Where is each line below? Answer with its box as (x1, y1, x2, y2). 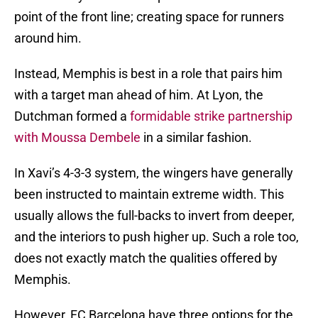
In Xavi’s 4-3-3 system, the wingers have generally (14, 165, 293, 181)
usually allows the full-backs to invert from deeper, (14, 208, 295, 224)
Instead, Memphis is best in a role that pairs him (14, 66, 283, 82)
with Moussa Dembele (14, 130, 141, 146)
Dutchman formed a (14, 109, 130, 124)
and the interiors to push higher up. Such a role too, (14, 229, 299, 245)
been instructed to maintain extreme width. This (14, 187, 284, 202)
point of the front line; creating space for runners (14, 9, 284, 25)
